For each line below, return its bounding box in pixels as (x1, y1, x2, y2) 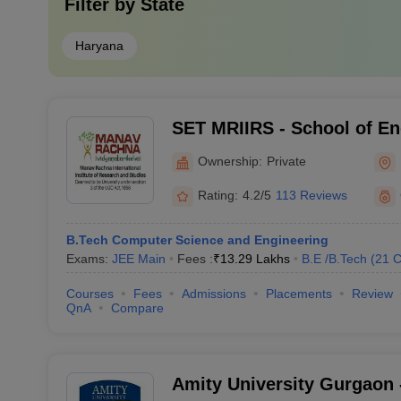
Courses (65, 286, 114, 301)
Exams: (65, 252, 112, 266)
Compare (110, 301, 164, 315)
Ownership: (197, 153, 262, 168)
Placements (265, 286, 332, 301)
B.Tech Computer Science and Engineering (65, 233, 328, 247)
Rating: (197, 188, 238, 202)
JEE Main (111, 252, 166, 266)
